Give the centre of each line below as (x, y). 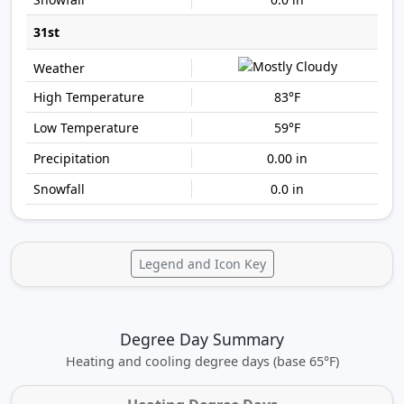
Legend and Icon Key (202, 263)
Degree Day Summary (202, 339)
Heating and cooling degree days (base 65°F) (202, 361)
